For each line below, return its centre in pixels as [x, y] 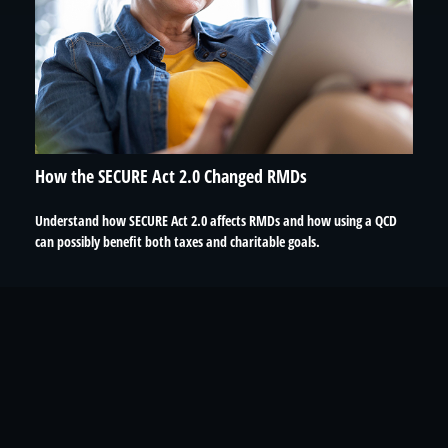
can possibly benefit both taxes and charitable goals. [177, 241]
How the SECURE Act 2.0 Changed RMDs [171, 176]
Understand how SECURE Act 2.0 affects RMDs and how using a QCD [216, 220]
